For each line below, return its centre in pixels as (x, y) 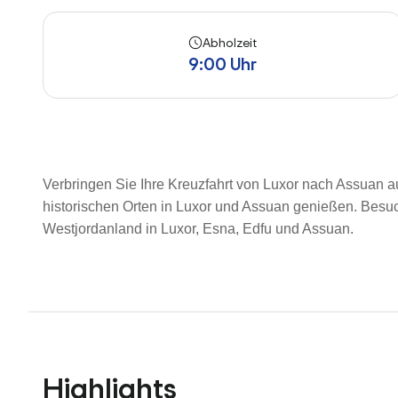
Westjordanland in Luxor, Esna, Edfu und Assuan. (198, 229)
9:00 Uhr (222, 64)
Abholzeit (229, 42)
